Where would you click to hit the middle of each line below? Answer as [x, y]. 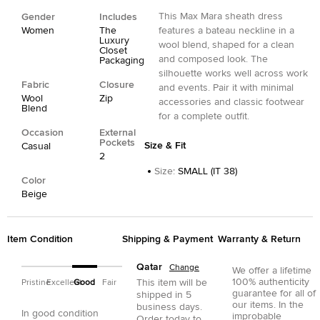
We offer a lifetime [271, 270]
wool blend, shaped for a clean [226, 45]
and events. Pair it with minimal [226, 87]
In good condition [60, 313]
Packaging [122, 60]
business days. [169, 307]
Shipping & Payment [167, 239]
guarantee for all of [274, 293]
